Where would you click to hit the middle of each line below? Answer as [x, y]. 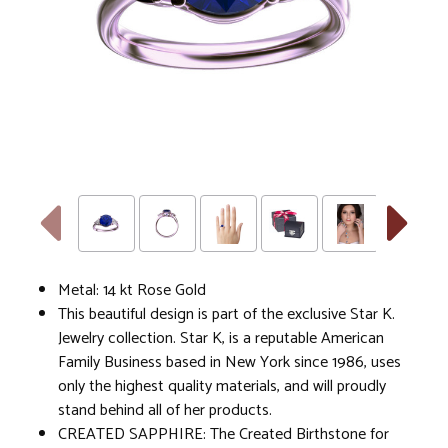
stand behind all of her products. [165, 410]
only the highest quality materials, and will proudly [222, 386]
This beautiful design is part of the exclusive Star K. [226, 314]
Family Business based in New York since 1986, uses [229, 362]
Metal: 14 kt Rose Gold [132, 290]
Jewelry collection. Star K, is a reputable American [221, 338]
